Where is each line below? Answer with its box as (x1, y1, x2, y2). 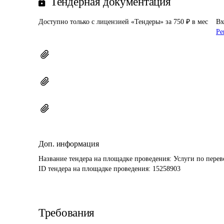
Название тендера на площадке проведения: (38, 155, 173, 162)
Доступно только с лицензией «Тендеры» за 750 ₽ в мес (38, 18, 208, 25)
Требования (38, 206, 94, 219)
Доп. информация (38, 139, 99, 148)
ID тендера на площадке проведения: (38, 165, 152, 172)
